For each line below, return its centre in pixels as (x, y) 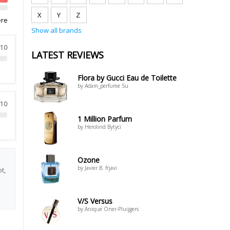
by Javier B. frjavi (97, 168)
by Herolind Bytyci (99, 127)
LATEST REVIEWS (68, 55)
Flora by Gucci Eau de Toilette (127, 78)
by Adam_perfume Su (103, 86)
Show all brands (56, 30)
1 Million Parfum (105, 119)
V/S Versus (95, 201)
